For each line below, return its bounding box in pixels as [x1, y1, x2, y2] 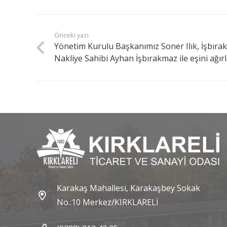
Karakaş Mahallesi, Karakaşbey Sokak [56, 182, 200, 194]
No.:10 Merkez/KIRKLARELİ [56, 197, 158, 208]
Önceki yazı [54, 30, 89, 40]
